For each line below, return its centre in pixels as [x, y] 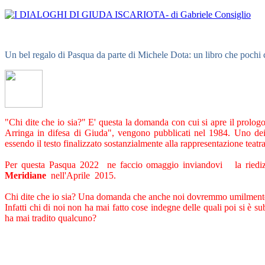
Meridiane [25, 175]
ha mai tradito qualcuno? [53, 218]
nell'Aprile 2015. [81, 175]
